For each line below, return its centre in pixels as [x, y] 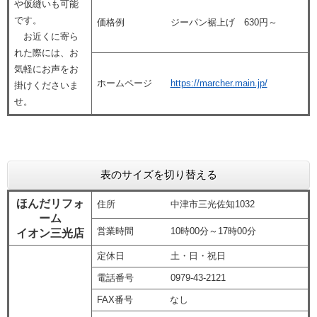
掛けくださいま [46, 86]
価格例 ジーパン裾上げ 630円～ [187, 23]
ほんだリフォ [50, 204]
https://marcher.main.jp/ [219, 83]
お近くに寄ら [46, 37]
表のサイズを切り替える [158, 175]
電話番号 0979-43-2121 [161, 278]
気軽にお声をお [46, 69]
